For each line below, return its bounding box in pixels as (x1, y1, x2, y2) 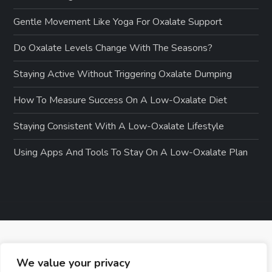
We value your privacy (16, 256, 130, 270)
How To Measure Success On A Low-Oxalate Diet (13, 93, 228, 107)
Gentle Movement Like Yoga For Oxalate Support (13, 15, 223, 29)
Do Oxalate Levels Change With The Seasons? (13, 41, 213, 55)
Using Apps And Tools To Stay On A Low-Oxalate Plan (13, 145, 248, 159)
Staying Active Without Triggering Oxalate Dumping (13, 67, 233, 81)
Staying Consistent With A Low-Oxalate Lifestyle (13, 119, 225, 133)
